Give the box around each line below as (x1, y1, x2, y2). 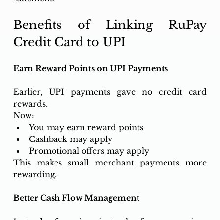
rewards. (13, 98, 48, 109)
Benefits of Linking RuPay (13, 17, 207, 32)
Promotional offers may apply (28, 145, 149, 156)
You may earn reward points (28, 122, 143, 132)
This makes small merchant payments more (13, 157, 207, 167)
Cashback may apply (28, 134, 112, 144)
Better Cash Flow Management (13, 192, 139, 203)
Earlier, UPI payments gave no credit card (13, 86, 207, 97)
